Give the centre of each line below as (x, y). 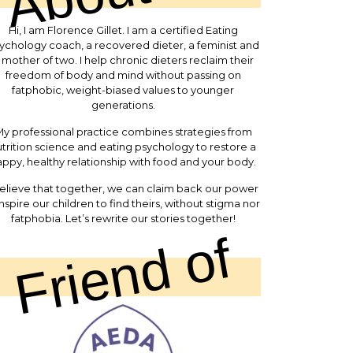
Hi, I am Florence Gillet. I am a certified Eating (123, 30)
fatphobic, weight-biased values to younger (123, 90)
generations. (123, 105)
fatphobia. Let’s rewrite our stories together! (123, 219)
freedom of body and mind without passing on (123, 75)
